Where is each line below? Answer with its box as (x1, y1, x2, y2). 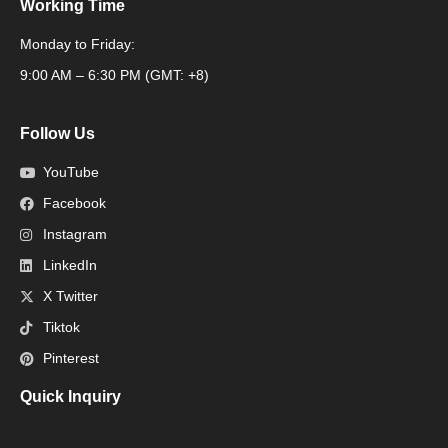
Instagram (42, 226, 107, 243)
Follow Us (20, 125, 95, 143)
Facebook (42, 195, 106, 212)
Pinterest (42, 350, 99, 367)
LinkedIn (42, 257, 97, 274)
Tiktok (42, 319, 80, 336)
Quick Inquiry (20, 388, 121, 406)
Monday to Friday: (20, 36, 135, 53)
